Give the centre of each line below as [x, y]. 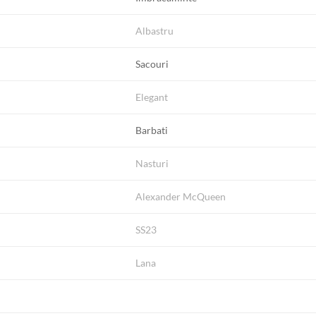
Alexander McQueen [181, 197]
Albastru [155, 31]
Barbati [152, 130]
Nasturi [152, 164]
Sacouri [152, 64]
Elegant [152, 97]
